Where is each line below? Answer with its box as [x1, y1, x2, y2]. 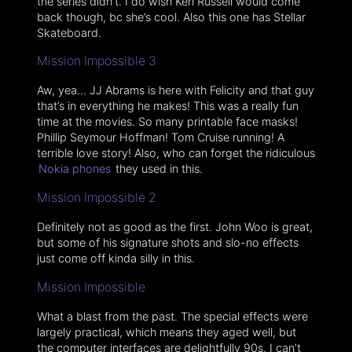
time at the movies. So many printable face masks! [36, 115, 298, 129]
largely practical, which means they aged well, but [36, 324, 296, 339]
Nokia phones [38, 162, 111, 176]
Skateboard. [36, 25, 101, 39]
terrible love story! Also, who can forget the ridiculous [36, 146, 315, 160]
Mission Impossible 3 [36, 53, 156, 69]
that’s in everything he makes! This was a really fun [36, 99, 299, 113]
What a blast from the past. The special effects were [36, 309, 308, 323]
